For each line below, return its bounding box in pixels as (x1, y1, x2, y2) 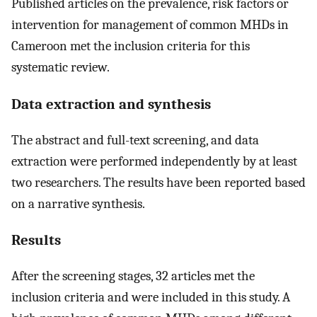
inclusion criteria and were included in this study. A (11, 289, 290, 306)
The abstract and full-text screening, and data (11, 132, 259, 148)
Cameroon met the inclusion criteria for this (11, 38, 250, 54)
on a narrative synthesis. (11, 195, 145, 212)
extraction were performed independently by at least (11, 153, 297, 169)
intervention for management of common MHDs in (11, 17, 289, 33)
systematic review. (11, 59, 110, 76)
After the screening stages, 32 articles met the (11, 268, 255, 284)
